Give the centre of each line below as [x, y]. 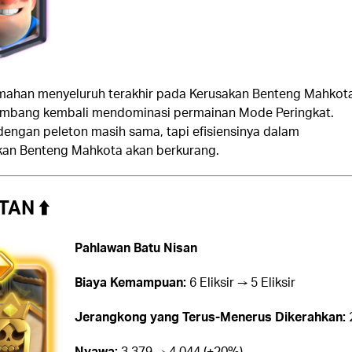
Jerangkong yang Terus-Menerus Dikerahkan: [210, 317]
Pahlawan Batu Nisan [136, 247]
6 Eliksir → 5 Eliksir [240, 282]
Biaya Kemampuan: [130, 282]
